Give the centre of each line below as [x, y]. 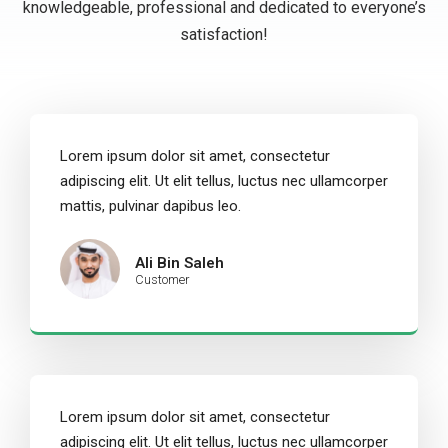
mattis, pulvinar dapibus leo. [150, 205]
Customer [162, 279]
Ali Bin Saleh [179, 262]
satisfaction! [224, 34]
